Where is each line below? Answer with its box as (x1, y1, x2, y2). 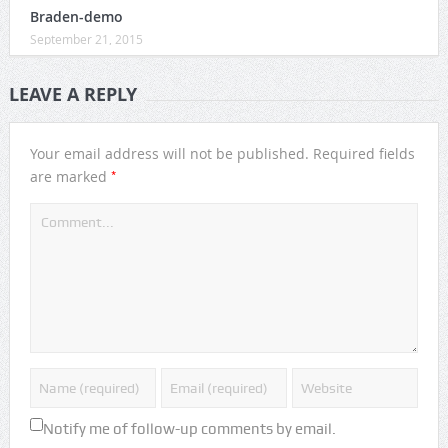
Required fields (312, 144, 415, 164)
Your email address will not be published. (29, 144, 309, 164)
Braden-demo (29, 7, 123, 27)
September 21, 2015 (29, 31, 143, 48)
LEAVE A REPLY (8, 82, 137, 108)
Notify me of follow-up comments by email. (42, 420, 336, 439)
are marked (29, 167, 111, 187)
